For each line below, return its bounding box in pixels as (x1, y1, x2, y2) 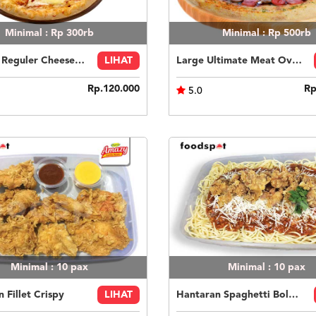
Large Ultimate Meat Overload (291, 56, 302, 66)
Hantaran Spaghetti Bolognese (288, 290, 298, 300)
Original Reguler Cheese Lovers (74, 56, 85, 66)
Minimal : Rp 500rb (221, 28, 311, 38)
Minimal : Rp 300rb (5, 28, 95, 38)
